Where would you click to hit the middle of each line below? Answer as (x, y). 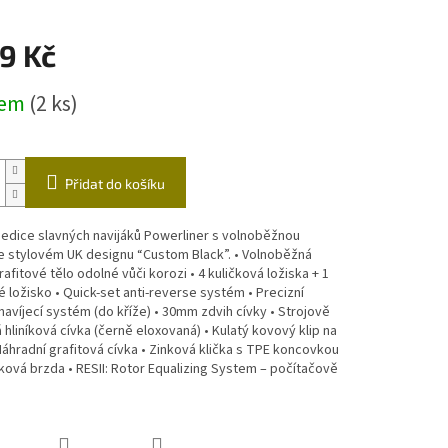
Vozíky (276, 27)
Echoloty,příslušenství (149, 27)
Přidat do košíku (114, 184)
